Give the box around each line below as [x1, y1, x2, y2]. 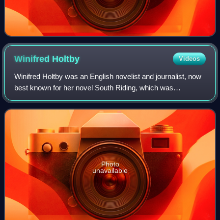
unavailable [92, 166, 128, 174]
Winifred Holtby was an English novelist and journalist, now [14, 72, 202, 81]
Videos [178, 55, 200, 62]
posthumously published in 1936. [14, 94, 119, 103]
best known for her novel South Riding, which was [14, 83, 174, 92]
